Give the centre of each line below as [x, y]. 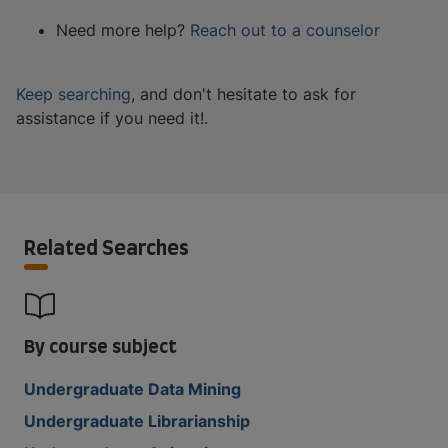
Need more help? [120, 29]
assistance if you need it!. [112, 117]
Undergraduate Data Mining [132, 388]
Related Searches [106, 246]
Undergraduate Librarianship [137, 420]
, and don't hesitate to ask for [243, 93]
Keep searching [73, 93]
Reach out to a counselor [285, 29]
